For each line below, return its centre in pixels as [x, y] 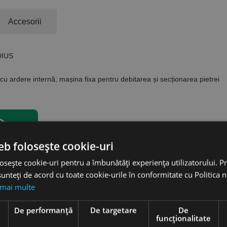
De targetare [113, 210]
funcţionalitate [184, 218]
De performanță [43, 210]
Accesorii [25, 22]
